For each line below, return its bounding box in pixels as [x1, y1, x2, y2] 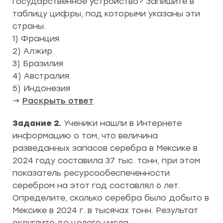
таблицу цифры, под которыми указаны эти [12, 8, 200, 18]
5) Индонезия [12, 83, 70, 93]
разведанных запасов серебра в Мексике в [12, 143, 198, 153]
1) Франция [12, 33, 59, 43]
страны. [12, 21, 46, 31]
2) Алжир [12, 46, 52, 56]
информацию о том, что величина [12, 130, 158, 140]
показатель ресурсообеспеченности [12, 168, 170, 178]
